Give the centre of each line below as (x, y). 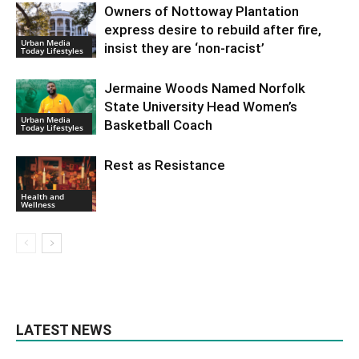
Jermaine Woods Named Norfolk (205, 89)
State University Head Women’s (201, 107)
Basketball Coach (158, 125)
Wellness (38, 205)
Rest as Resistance (166, 165)
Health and (42, 197)
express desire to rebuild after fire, (213, 30)
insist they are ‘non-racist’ (184, 48)
